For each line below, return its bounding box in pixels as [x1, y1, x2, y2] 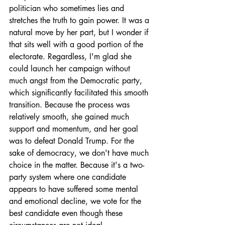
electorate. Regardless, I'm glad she [9, 51, 134, 62]
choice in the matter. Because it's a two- [9, 160, 144, 170]
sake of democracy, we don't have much [9, 148, 151, 158]
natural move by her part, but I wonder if [9, 27, 151, 38]
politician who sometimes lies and [9, 3, 127, 14]
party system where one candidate [9, 172, 129, 182]
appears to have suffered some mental [9, 184, 141, 194]
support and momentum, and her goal [9, 124, 141, 134]
